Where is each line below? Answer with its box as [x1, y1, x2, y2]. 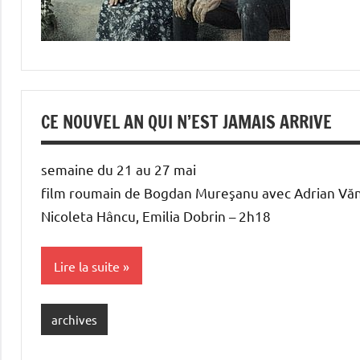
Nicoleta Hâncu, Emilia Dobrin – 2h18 [41, 207, 271, 224]
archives [51, 311, 97, 327]
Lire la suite [54, 257, 120, 274]
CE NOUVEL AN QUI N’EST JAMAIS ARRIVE [41, 109, 332, 134]
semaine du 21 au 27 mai [41, 161, 196, 178]
